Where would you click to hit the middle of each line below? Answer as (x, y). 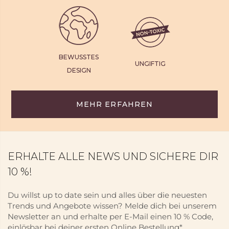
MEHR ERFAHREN (114, 104)
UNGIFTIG (150, 64)
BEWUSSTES (79, 57)
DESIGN (79, 70)
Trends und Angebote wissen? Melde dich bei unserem (112, 206)
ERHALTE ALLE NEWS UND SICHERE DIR (113, 156)
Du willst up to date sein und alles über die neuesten (107, 195)
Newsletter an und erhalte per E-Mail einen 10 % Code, (110, 216)
